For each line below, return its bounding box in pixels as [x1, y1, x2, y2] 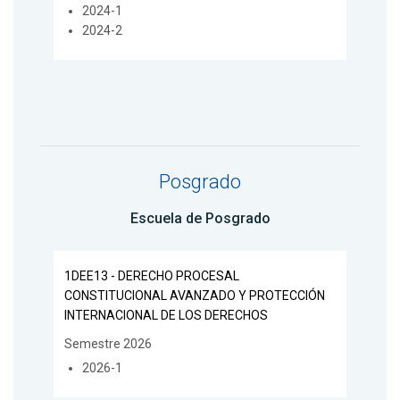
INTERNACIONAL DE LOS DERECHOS [64, 308, 268, 323]
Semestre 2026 [64, 337, 152, 352]
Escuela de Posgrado [129, 209, 271, 227]
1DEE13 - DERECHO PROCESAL [64, 269, 239, 284]
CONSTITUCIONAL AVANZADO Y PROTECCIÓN [64, 288, 325, 304]
